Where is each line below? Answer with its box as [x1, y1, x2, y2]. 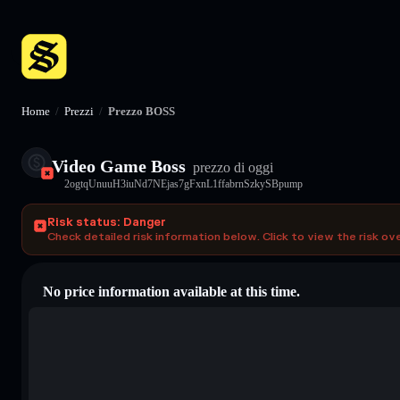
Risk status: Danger [47, 214, 166, 229]
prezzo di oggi [189, 159, 273, 175]
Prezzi [64, 104, 94, 118]
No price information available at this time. [43, 283, 300, 299]
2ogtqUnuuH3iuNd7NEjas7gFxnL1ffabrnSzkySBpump [64, 177, 303, 190]
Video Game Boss [52, 155, 186, 176]
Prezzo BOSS [108, 104, 175, 118]
